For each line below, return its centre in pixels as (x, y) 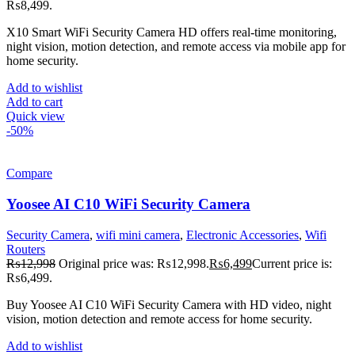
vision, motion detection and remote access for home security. (159, 319)
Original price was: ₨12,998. (134, 263)
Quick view (36, 116)
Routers (26, 249)
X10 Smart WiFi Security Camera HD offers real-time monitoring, (172, 32)
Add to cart (34, 102)
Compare (29, 174)
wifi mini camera (138, 235)
